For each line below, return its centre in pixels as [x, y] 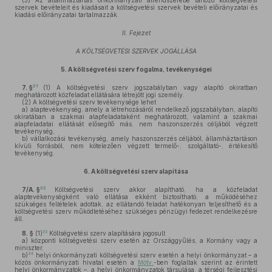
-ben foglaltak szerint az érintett [206, 262]
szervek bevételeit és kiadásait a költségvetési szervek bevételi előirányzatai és [136, 7]
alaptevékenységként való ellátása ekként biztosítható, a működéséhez [136, 197]
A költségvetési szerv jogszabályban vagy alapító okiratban [154, 87]
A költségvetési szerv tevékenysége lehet [93, 102]
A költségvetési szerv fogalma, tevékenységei [139, 69]
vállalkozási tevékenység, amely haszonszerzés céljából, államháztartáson [143, 138]
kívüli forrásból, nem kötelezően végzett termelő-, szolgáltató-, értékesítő [136, 146]
